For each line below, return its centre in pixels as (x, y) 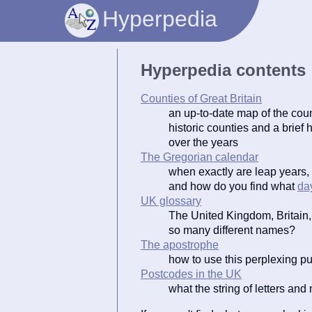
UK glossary (171, 201)
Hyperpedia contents (223, 70)
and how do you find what (233, 186)
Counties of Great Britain (201, 98)
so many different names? (232, 230)
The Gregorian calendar (200, 157)
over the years (203, 142)
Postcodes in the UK (191, 274)
